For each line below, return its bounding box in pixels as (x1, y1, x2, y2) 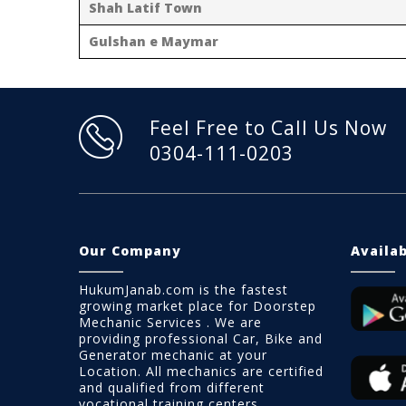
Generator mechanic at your (79, 345, 267, 363)
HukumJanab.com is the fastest (79, 280, 288, 298)
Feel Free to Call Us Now (150, 114, 387, 140)
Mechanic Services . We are (79, 313, 262, 331)
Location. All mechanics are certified (79, 362, 324, 380)
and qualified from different (79, 378, 265, 396)
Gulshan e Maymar (89, 32, 218, 50)
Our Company (79, 241, 181, 259)
